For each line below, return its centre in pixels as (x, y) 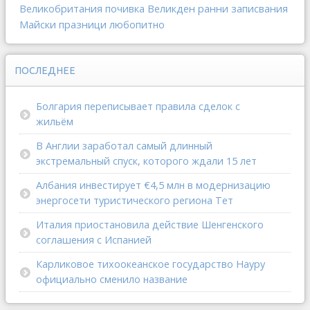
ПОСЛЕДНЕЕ (45, 70)
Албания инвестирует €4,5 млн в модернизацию (153, 185)
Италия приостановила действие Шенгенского (150, 224)
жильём (55, 121)
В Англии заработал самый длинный (124, 145)
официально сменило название (112, 279)
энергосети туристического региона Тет (135, 200)
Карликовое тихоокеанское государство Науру (151, 264)
